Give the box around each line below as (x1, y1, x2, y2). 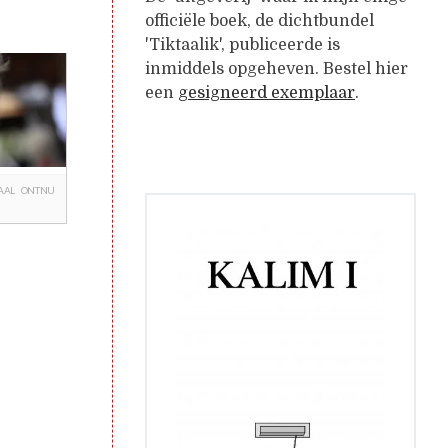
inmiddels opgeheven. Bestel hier (145, 59, 408, 78)
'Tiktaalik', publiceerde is (145, 35, 340, 54)
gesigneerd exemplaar (178, 83, 355, 102)
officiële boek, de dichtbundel (145, 11, 374, 30)
